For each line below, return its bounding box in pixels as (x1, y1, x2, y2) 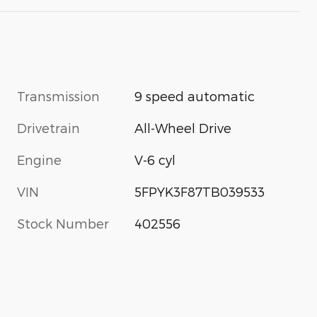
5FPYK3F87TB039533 (134, 183, 265, 199)
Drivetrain (17, 120, 80, 135)
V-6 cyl (134, 151, 176, 167)
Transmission (17, 88, 100, 103)
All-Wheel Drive (134, 120, 232, 135)
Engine (17, 151, 62, 167)
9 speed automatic (134, 88, 255, 103)
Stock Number (17, 215, 109, 231)
